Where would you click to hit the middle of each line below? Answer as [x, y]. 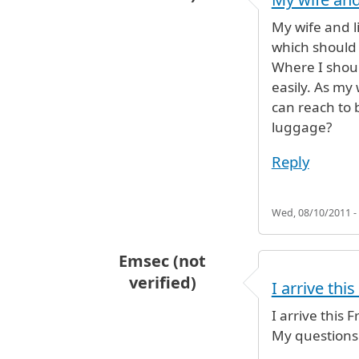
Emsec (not [163, 261]
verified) [162, 283]
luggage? [301, 127]
